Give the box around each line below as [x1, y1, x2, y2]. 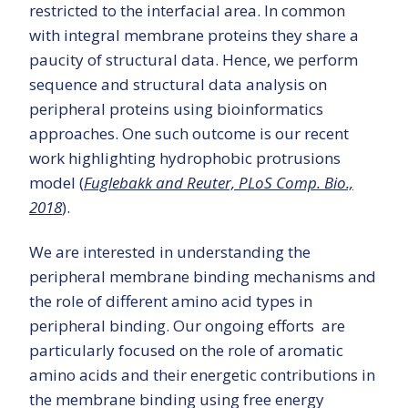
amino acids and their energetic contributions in [29, 364, 375, 386]
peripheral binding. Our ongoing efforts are [29, 315, 345, 337]
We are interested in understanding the [29, 241, 311, 263]
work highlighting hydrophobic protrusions [29, 148, 341, 169]
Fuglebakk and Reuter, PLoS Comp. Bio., [84, 172, 353, 194]
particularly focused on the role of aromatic [29, 340, 343, 362]
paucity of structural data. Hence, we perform [29, 49, 358, 71]
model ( [29, 172, 84, 194]
